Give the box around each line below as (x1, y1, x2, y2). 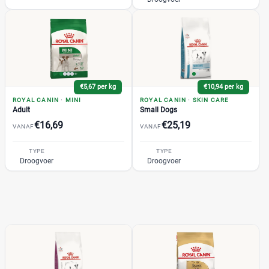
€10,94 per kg (204, 82, 243, 91)
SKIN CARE (192, 96, 229, 103)
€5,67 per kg (80, 82, 116, 91)
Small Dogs (140, 105, 177, 114)
